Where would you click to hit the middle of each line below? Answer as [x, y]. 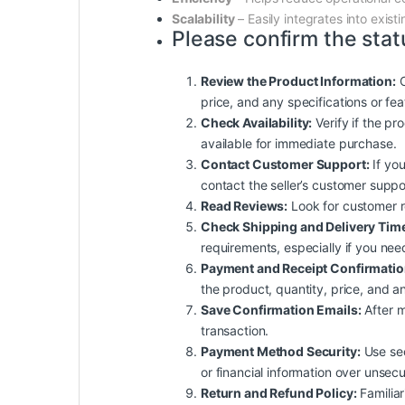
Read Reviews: [245, 205]
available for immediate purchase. [299, 143]
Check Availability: [257, 122]
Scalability [203, 18]
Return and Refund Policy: [279, 392]
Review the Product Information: [298, 80]
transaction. [235, 330]
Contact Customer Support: [285, 164]
